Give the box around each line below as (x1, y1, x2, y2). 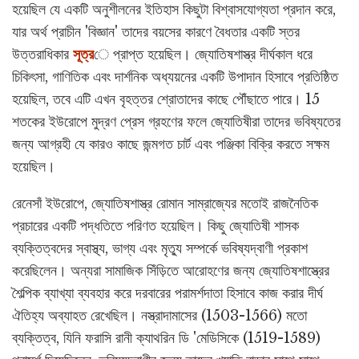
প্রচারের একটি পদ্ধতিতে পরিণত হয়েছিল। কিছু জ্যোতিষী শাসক (12, 216, 299, 235)
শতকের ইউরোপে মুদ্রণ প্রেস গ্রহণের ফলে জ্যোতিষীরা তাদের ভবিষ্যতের (12, 112, 341, 131)
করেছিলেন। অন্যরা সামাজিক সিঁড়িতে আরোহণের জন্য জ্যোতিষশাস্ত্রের (12, 261, 329, 280)
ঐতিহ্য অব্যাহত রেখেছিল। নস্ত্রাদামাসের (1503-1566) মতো (12, 306, 307, 325)
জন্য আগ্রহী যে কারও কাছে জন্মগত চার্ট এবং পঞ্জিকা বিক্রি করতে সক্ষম (12, 135, 329, 153)
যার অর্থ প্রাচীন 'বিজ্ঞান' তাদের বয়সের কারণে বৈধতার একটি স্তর (12, 22, 300, 41)
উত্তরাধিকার (12, 45, 73, 63)
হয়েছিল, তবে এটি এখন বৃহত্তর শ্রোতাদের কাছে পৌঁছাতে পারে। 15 (12, 90, 320, 108)
